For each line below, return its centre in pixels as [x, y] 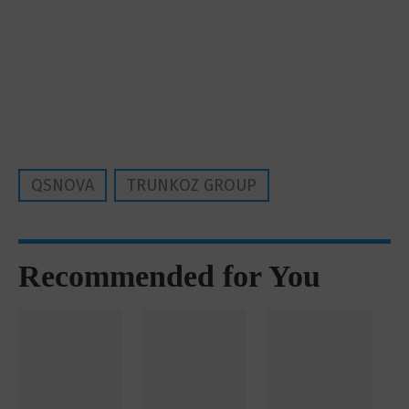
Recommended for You [169, 276]
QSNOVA [63, 185]
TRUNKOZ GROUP [192, 185]
